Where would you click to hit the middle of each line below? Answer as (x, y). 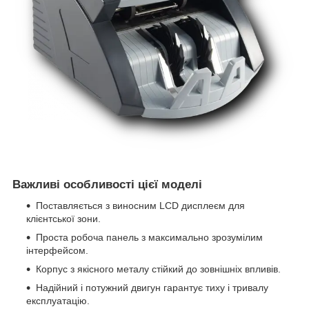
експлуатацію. (58, 301)
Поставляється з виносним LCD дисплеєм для (140, 206)
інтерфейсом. (57, 251)
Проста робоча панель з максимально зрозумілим (149, 238)
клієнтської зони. (63, 219)
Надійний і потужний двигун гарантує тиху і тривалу (152, 288)
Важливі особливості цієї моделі (107, 185)
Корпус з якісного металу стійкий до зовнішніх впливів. (158, 269)
